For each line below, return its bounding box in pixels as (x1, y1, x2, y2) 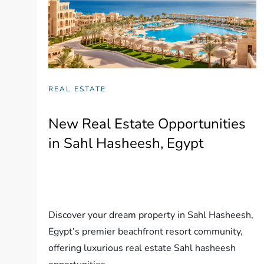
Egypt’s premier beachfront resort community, (48, 225, 243, 238)
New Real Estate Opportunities (48, 114, 246, 133)
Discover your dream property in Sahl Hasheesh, (48, 208, 254, 222)
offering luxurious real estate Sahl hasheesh (48, 241, 236, 255)
